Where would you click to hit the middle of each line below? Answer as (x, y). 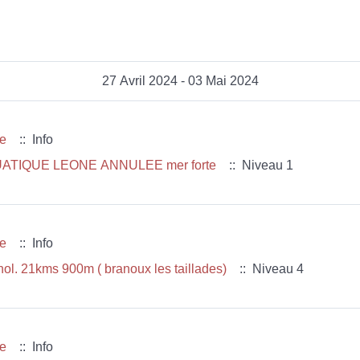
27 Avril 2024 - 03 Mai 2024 (180, 81)
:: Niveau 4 (268, 269)
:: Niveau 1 (258, 165)
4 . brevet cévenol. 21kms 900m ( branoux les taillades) (164, 269)
